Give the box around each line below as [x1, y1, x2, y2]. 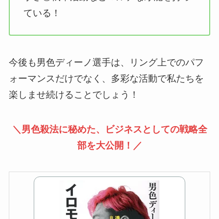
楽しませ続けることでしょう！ [8, 89, 139, 100]
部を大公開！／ [77, 140, 142, 151]
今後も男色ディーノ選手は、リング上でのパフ [8, 57, 204, 67]
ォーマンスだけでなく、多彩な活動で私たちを [8, 73, 204, 84]
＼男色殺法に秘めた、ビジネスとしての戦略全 [12, 124, 207, 134]
